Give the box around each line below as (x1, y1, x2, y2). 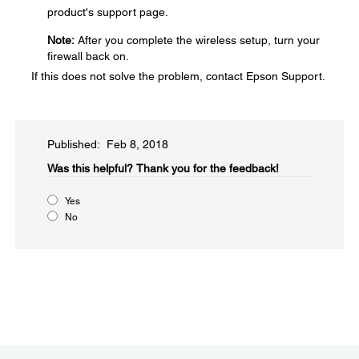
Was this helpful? (47, 162, 133, 175)
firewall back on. (47, 50, 129, 63)
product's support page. (47, 6, 168, 19)
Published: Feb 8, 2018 (47, 138, 168, 151)
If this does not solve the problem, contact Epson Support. (31, 70, 325, 83)
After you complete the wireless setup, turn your (75, 34, 320, 47)
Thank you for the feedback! (136, 162, 279, 175)
